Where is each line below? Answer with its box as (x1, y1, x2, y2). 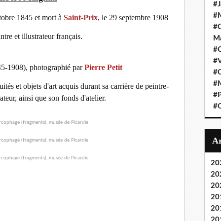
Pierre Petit (84, 63, 122, 72)
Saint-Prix (63, 13, 98, 22)
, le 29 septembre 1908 (97, 13, 168, 22)
